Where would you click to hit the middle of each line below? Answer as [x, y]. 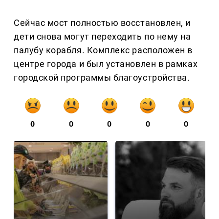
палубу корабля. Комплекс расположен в [103, 50]
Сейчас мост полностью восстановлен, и [102, 23]
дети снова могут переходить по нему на [102, 37]
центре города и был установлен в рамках [106, 64]
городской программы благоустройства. [102, 78]
